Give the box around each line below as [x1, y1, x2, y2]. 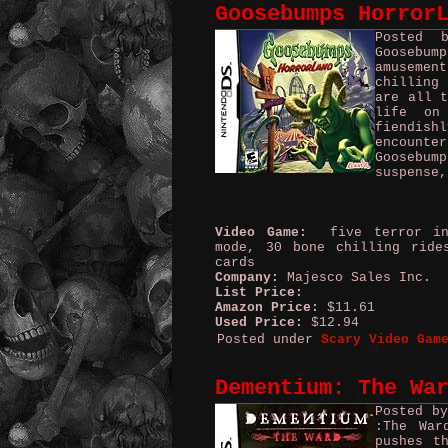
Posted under [217, 332, 321, 347]
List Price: [215, 285, 303, 300]
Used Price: [215, 315, 303, 330]
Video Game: [215, 225, 307, 240]
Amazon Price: [215, 300, 319, 315]
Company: [215, 270, 279, 285]
